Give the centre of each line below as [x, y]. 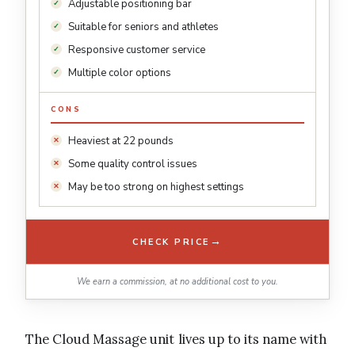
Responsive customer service [137, 50]
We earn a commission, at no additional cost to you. [177, 282]
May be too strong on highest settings [156, 187]
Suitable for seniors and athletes [143, 27]
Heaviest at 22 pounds [121, 141]
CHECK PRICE [171, 242]
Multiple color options [120, 73]
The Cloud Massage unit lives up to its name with [176, 340]
